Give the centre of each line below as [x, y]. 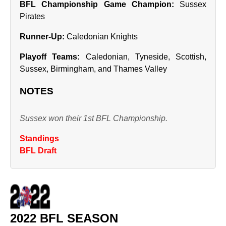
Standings [39, 138]
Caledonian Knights [101, 37]
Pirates [32, 16]
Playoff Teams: [50, 57]
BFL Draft [38, 151]
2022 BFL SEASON [64, 218]
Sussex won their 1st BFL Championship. [94, 118]
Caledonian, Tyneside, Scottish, [143, 57]
